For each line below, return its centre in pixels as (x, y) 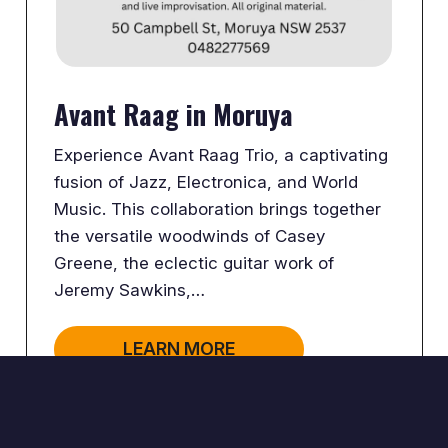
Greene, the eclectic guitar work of (194, 263)
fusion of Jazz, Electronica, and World (206, 182)
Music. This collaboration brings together (218, 209)
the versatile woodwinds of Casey (190, 236)
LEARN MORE (179, 349)
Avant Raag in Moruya (174, 114)
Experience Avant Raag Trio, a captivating (221, 155)
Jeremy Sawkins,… (130, 290)
